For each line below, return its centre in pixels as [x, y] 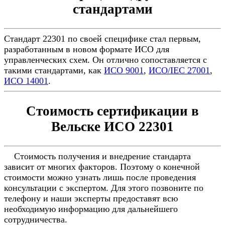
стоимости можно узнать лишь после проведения [100, 178]
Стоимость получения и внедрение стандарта [97, 156]
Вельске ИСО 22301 [113, 126]
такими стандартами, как [54, 71]
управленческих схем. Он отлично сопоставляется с [105, 60]
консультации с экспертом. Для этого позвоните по [104, 188]
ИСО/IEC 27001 [179, 71]
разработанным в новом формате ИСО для [87, 49]
